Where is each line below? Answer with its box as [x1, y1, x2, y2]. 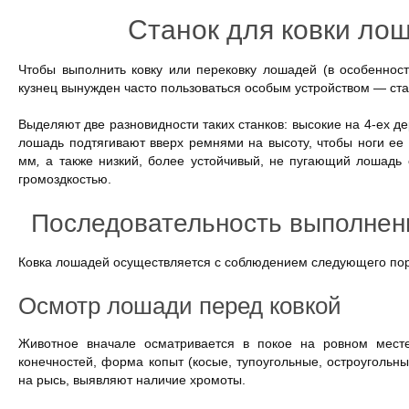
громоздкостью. [18, 172, 111, 186]
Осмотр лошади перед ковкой [18, 292, 341, 320]
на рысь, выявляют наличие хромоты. [18, 372, 246, 387]
